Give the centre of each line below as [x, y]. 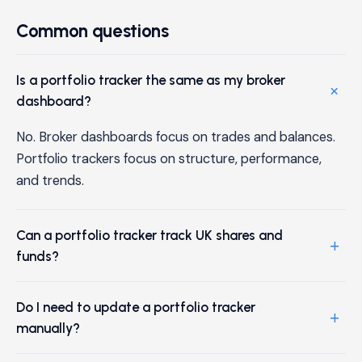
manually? [48, 328]
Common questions [93, 31]
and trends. [50, 180]
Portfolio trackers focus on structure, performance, [169, 158]
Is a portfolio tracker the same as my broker [151, 80]
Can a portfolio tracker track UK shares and [149, 235]
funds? [38, 256]
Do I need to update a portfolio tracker [136, 307]
